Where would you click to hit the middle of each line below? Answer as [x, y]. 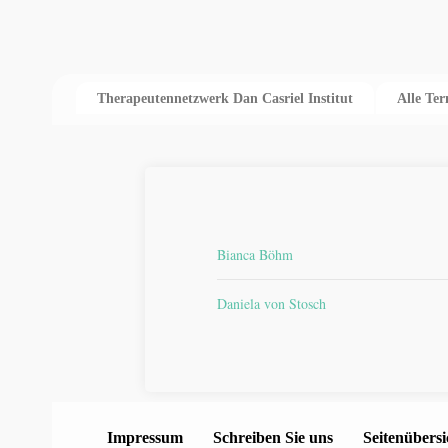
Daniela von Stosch [271, 303]
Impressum [145, 437]
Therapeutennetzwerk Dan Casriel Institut [225, 98]
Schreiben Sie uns [273, 437]
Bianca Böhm [255, 254]
